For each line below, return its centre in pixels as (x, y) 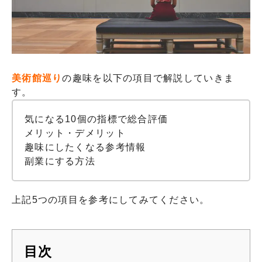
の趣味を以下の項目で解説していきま (148, 78)
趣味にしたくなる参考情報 (85, 147)
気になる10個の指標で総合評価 (96, 119)
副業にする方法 (60, 161)
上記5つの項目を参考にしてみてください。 (111, 199)
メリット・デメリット (75, 133)
